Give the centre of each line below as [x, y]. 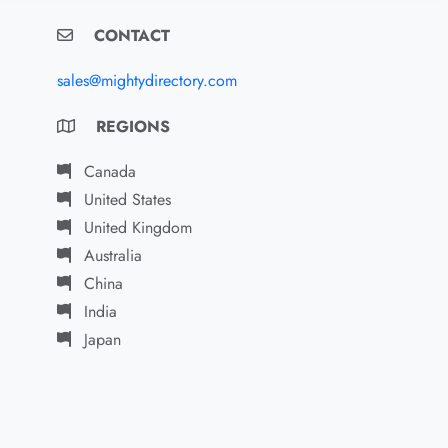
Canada [108, 171]
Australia [111, 255]
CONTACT [130, 35]
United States [125, 199]
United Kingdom [136, 227]
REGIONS [131, 126]
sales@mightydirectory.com [147, 80]
